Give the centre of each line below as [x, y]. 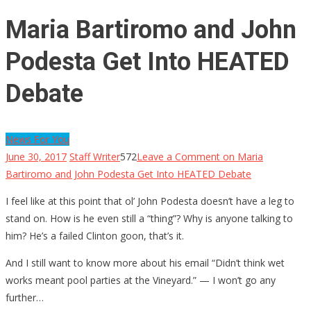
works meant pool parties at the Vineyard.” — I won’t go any [141, 280]
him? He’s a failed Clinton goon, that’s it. [95, 235]
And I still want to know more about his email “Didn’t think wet [145, 262]
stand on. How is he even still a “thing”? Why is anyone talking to [149, 218]
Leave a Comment [178, 156]
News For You [37, 139]
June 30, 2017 [36, 156]
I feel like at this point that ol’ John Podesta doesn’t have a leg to [150, 201]
